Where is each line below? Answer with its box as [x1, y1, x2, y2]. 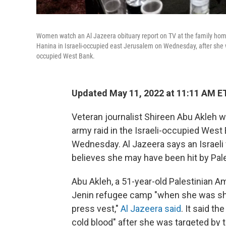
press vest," [72, 203, 121, 214]
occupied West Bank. [36, 52, 95, 60]
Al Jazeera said [121, 203, 181, 214]
